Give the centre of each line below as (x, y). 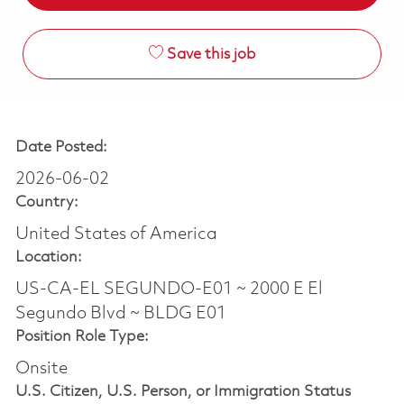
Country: (46, 202)
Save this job (211, 54)
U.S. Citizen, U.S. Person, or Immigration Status (183, 391)
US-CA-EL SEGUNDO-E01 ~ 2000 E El (169, 289)
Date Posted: (61, 147)
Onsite (41, 368)
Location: (48, 257)
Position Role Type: (82, 336)
